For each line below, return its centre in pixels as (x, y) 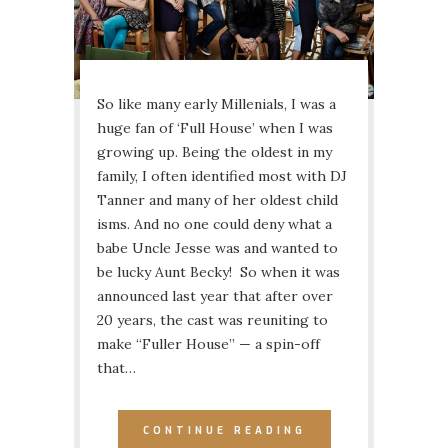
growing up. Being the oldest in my (214, 151)
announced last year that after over (215, 295)
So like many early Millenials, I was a (216, 103)
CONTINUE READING (224, 430)
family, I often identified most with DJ (222, 175)
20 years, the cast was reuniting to (212, 319)
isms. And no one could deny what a (214, 223)
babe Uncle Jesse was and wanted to (217, 247)
